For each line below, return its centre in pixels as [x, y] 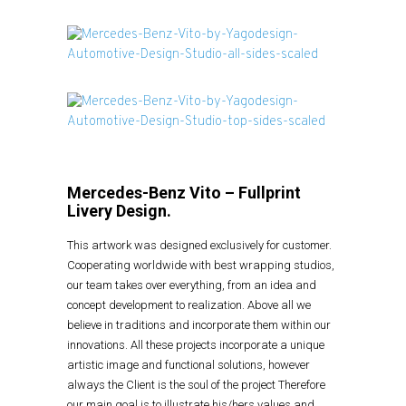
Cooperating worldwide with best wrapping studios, [201, 265]
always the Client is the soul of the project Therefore [196, 385]
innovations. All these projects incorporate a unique [196, 345]
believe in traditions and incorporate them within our [199, 325]
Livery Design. [119, 211]
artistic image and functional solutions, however [188, 365]
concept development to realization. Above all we [189, 305]
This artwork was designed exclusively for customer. [199, 245]
